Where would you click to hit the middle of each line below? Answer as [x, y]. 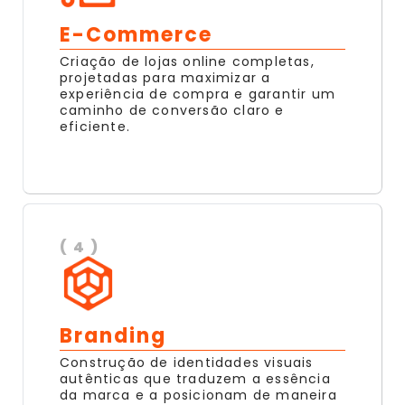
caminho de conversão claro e [172, 111]
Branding [113, 336]
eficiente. [95, 127]
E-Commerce [136, 35]
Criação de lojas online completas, [187, 62]
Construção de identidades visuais [187, 363]
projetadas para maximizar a [165, 78]
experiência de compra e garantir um [198, 94]
